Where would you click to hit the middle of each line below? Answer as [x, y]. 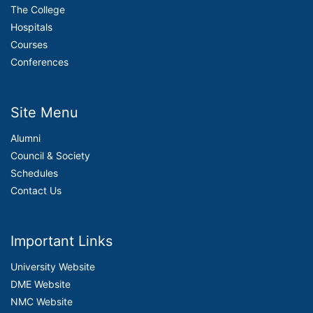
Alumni [26, 138]
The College [38, 9]
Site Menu [44, 112]
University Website [53, 267]
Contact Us [36, 190]
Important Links [61, 241]
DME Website [41, 284]
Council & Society [50, 155]
